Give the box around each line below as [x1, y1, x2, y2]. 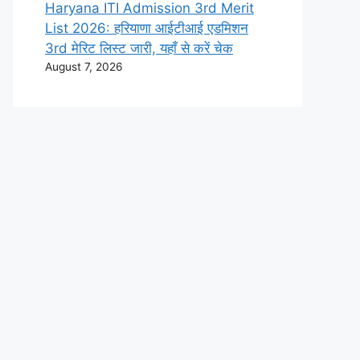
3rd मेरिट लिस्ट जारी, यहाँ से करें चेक [45, 40, 233, 56]
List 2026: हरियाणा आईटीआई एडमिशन [45, 20, 248, 36]
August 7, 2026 [45, 60, 123, 73]
